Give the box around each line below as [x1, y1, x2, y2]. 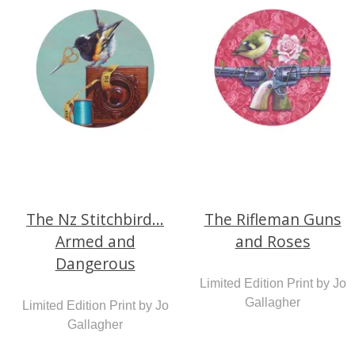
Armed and [55, 231, 136, 253]
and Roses [235, 231, 311, 253]
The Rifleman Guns [204, 208, 342, 231]
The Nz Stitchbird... [26, 208, 164, 231]
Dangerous [55, 253, 136, 275]
